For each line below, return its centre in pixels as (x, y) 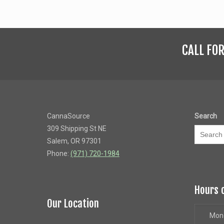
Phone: (58, 153)
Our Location (73, 203)
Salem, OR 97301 (74, 141)
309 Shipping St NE (76, 128)
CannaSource (68, 116)
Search (205, 116)
